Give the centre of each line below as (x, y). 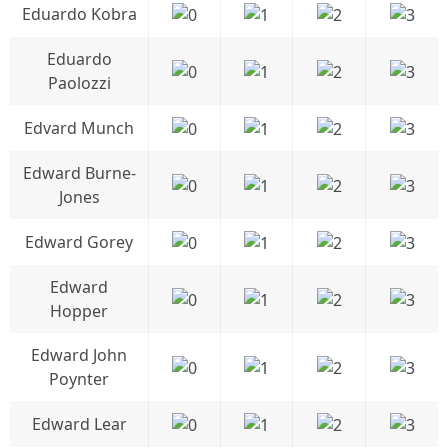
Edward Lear (79, 424)
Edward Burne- (79, 173)
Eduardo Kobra (79, 14)
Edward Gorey (79, 242)
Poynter (79, 379)
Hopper (79, 311)
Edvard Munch (79, 128)
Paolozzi (79, 83)
